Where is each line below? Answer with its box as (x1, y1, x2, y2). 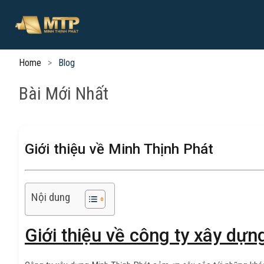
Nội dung (31, 190, 70, 204)
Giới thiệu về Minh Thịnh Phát (25, 140, 213, 157)
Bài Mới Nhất (19, 82, 108, 104)
